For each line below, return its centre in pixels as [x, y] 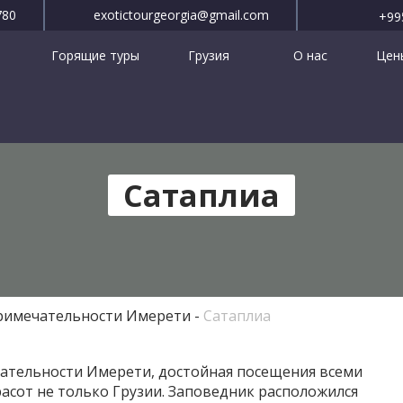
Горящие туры [96, 55]
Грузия [211, 55]
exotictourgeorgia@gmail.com [181, 15]
